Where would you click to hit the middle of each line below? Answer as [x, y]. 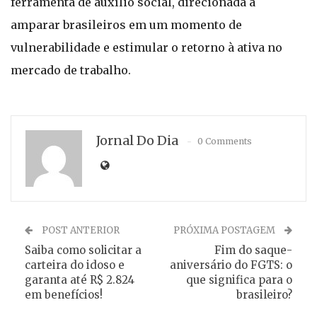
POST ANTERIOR [80, 230]
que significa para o [239, 280]
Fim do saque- [253, 250]
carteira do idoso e [75, 265]
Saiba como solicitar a [83, 250]
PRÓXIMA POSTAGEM [225, 230]
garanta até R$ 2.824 [80, 280]
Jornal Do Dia [137, 140]
